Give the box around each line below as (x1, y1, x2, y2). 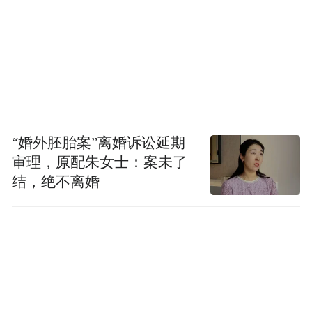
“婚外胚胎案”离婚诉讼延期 (12, 135, 186, 151)
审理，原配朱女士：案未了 (12, 155, 188, 171)
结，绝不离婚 (12, 174, 100, 190)
